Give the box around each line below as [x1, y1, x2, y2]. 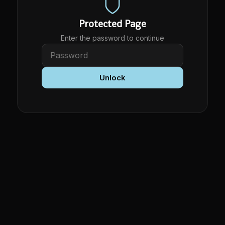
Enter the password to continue [61, 33, 164, 42]
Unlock [99, 72, 126, 82]
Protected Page [79, 17, 146, 30]
